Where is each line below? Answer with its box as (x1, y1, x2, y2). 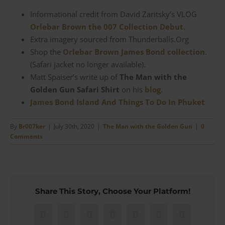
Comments (10, 132, 43, 141)
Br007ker (19, 122, 45, 131)
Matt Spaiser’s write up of (30, 72, 120, 82)
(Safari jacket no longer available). (30, 59, 146, 70)
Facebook (42, 213, 77, 223)
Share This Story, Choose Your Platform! (35, 186, 190, 196)
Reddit (88, 213, 113, 223)
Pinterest (158, 213, 189, 223)
